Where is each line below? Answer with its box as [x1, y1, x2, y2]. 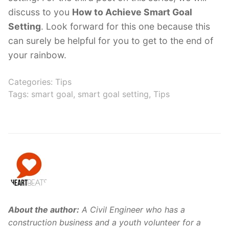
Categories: [8, 77, 55, 87]
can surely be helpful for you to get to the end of [8, 35, 213, 47]
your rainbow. [8, 50, 66, 61]
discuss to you [8, 7, 72, 18]
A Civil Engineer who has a [79, 204, 185, 215]
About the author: [8, 204, 79, 215]
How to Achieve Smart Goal [72, 7, 192, 18]
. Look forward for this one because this [41, 21, 210, 32]
